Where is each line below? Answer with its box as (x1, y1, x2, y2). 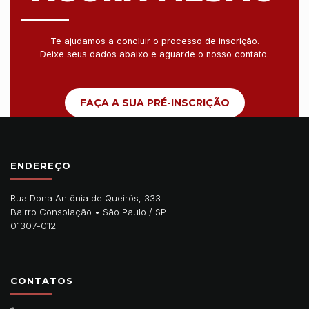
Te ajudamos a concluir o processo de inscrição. (50, 35, 259, 46)
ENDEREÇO (10, 159, 71, 171)
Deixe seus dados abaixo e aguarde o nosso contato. (40, 48, 269, 59)
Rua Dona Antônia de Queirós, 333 (10, 192, 161, 203)
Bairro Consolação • (10, 206, 103, 217)
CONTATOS (10, 275, 73, 286)
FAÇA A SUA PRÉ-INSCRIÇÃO (79, 96, 230, 109)
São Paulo (103, 206, 146, 217)
